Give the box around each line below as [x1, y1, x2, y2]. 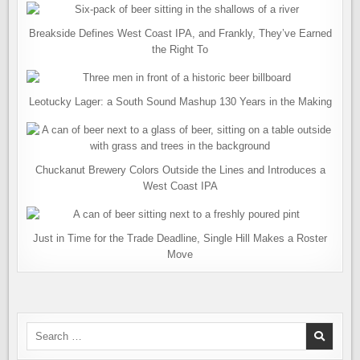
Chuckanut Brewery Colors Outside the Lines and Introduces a [35, 164, 325, 176]
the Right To [152, 43, 208, 55]
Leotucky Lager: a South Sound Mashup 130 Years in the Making [28, 96, 332, 108]
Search [26, 323, 59, 335]
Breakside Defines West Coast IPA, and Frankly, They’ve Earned [28, 27, 332, 39]
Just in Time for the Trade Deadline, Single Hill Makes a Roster [33, 232, 327, 244]
